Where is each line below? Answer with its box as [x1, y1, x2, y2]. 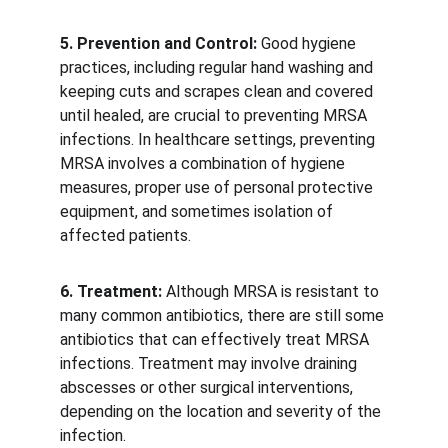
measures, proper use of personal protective [60, 178, 377, 197]
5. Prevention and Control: [60, 34, 257, 53]
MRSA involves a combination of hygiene [60, 154, 349, 173]
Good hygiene [257, 34, 360, 53]
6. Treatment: [60, 282, 162, 301]
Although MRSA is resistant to [162, 282, 383, 301]
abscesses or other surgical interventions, [60, 378, 357, 397]
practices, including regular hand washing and [60, 58, 377, 77]
